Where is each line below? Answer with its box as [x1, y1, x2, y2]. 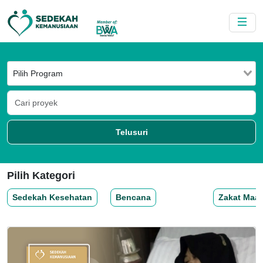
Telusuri [115, 127, 148, 137]
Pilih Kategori [7, 170, 75, 181]
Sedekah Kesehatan [12, 193, 92, 202]
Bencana [115, 193, 151, 202]
